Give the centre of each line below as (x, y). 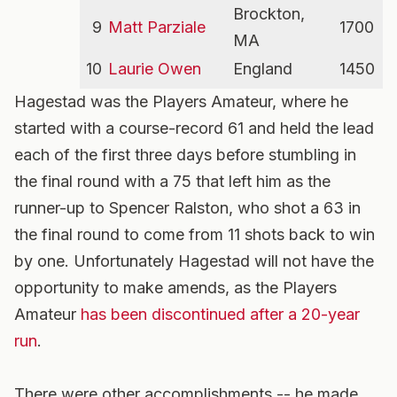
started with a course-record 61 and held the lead (194, 128)
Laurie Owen (155, 69)
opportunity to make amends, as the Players (175, 288)
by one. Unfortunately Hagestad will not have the (194, 261)
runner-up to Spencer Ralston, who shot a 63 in (187, 208)
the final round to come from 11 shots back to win (195, 234)
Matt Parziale (157, 27)
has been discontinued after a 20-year (220, 314)
